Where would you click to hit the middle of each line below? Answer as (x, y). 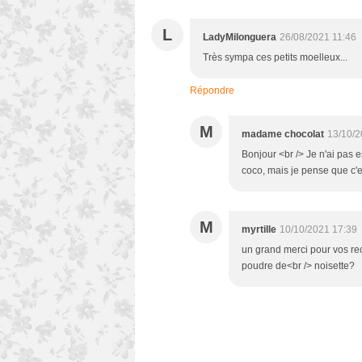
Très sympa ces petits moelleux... (275, 58)
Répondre (212, 91)
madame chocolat (283, 135)
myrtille (259, 230)
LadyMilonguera (240, 38)
